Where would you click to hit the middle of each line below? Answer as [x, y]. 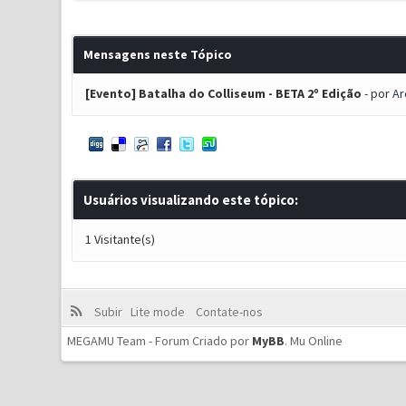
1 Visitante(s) [120, 239]
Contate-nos [227, 312]
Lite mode [160, 312]
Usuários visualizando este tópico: [190, 200]
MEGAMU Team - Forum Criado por [160, 341]
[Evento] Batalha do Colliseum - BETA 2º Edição [223, 93]
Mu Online [317, 341]
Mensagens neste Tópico [157, 54]
